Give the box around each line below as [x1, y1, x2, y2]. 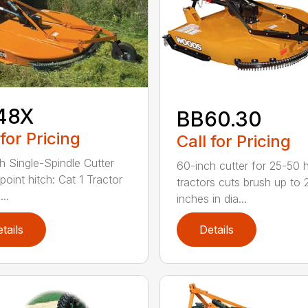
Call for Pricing [176, 131, 291, 151]
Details [199, 222, 234, 236]
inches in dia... [176, 191, 247, 206]
